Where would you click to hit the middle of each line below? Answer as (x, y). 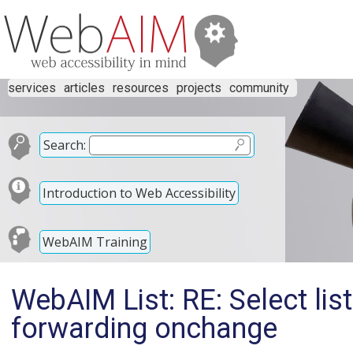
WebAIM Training (95, 242)
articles (84, 88)
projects (199, 88)
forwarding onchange (144, 329)
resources (141, 88)
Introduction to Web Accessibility (139, 193)
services (32, 88)
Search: (65, 145)
